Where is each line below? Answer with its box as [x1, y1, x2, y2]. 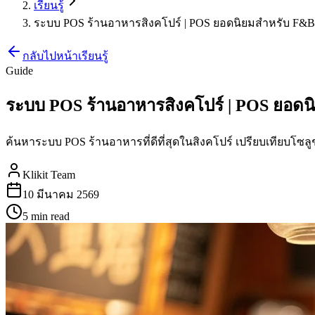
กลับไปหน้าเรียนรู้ [22, 50, 108, 62]
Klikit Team [22, 168, 75, 181]
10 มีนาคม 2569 [22, 188, 99, 200]
